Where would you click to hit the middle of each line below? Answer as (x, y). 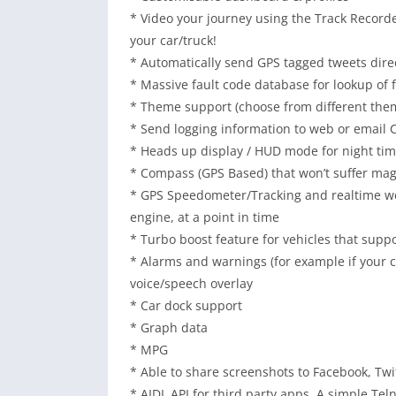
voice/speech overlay (191, 283)
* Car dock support (186, 305)
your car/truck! (173, 40)
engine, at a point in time (205, 217)
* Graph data (169, 327)
